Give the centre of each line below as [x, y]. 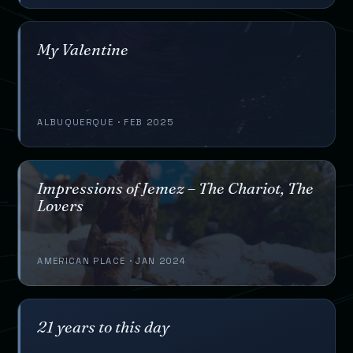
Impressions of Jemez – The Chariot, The [176, 188]
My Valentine [83, 49]
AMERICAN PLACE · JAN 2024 [111, 260]
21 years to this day [104, 326]
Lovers [61, 205]
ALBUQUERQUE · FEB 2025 [105, 122]
